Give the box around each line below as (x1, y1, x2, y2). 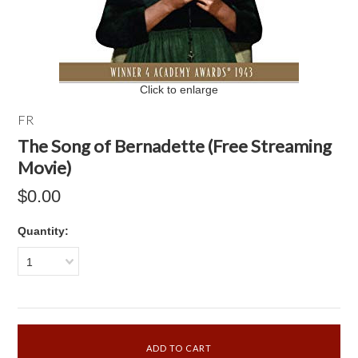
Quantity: (18, 225, 70, 237)
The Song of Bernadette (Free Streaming (18, 135, 332, 157)
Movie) (18, 157, 73, 178)
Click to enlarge (140, 83, 218, 96)
